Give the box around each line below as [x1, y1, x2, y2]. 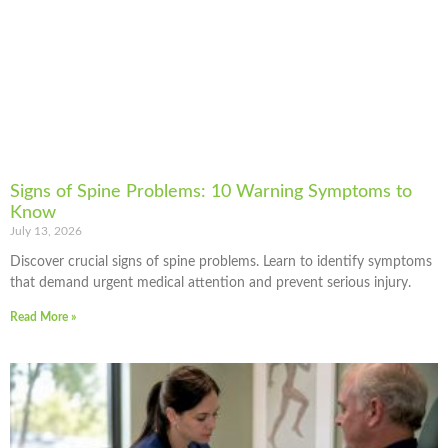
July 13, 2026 [10, 224, 82, 237]
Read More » [10, 310, 76, 323]
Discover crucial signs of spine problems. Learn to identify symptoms [10, 254, 432, 269]
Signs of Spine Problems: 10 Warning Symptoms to [10, 182, 412, 201]
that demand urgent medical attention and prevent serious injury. [10, 275, 411, 290]
